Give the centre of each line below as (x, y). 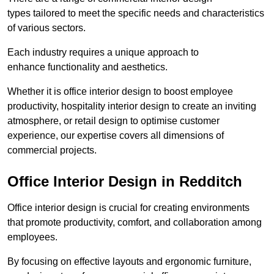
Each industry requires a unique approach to (103, 53)
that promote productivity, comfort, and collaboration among (135, 223)
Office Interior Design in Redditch (125, 182)
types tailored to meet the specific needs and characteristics (136, 13)
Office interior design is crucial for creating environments (128, 208)
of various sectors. (46, 28)
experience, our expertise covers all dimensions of (116, 136)
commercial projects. (52, 150)
